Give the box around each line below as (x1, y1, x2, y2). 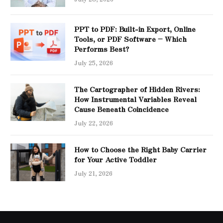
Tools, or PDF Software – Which (74, 33, 187, 44)
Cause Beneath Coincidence (74, 104, 169, 114)
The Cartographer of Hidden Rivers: (74, 84, 200, 94)
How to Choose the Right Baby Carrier (74, 144, 207, 154)
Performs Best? (74, 43, 129, 54)
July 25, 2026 (74, 58, 113, 67)
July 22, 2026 (74, 118, 113, 127)
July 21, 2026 (74, 168, 112, 177)
